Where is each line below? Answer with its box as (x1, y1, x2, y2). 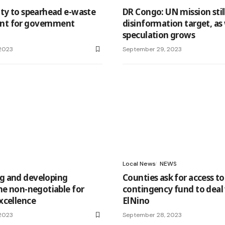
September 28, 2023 (123, 210, 182, 219)
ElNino (123, 194, 150, 206)
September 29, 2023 (123, 45, 182, 53)
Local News (123, 159, 156, 168)
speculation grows (123, 29, 195, 41)
